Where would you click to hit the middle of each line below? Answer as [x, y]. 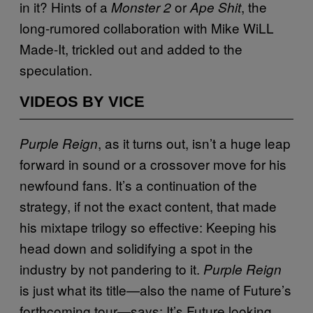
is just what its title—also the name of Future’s [155, 289]
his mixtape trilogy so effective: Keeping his [148, 226]
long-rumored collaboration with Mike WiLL [147, 27]
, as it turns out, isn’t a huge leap [194, 143]
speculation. [56, 69]
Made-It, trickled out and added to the [131, 48]
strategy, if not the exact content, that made [148, 205]
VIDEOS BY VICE [82, 101]
